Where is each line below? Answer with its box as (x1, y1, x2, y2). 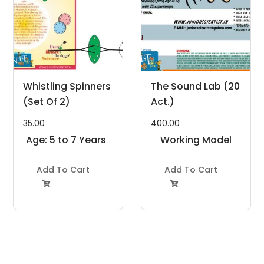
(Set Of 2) (23, 94, 71, 108)
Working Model (160, 133, 232, 147)
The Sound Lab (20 (151, 79, 240, 93)
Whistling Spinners (23, 79, 111, 93)
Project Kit (171, 148, 220, 162)
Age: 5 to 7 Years (26, 133, 107, 147)
